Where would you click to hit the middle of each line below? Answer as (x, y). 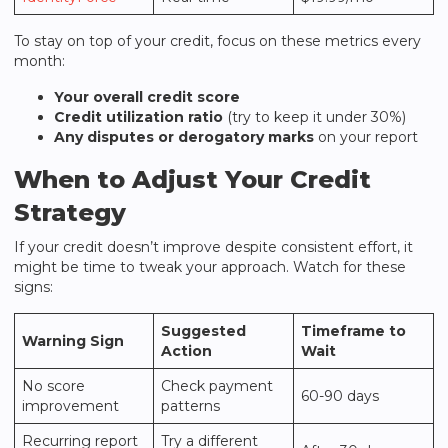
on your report (366, 137)
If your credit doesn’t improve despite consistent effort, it (213, 247)
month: (39, 61)
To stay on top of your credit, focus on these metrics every (217, 41)
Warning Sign (73, 341)
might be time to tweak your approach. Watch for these (210, 267)
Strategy (70, 212)
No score (53, 386)
